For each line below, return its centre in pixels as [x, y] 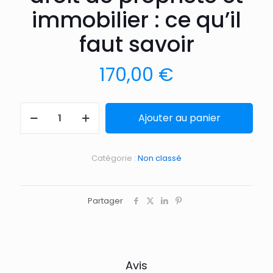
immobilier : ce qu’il [136, 19]
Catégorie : [115, 158]
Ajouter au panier [179, 118]
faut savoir [136, 44]
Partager [105, 200]
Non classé [160, 158]
